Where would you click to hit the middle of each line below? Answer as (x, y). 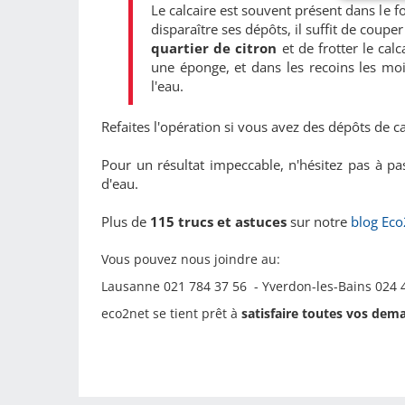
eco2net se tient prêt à (171, 313)
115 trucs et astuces (218, 221)
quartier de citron (217, 48)
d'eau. (122, 184)
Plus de (126, 221)
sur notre (319, 221)
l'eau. (167, 86)
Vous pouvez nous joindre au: (193, 259)
